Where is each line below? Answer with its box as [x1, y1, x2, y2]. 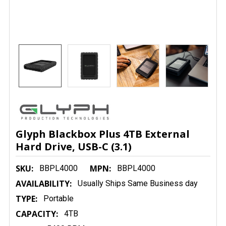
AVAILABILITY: [16, 178, 72, 189]
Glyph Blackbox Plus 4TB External [16, 127, 190, 141]
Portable [43, 194, 74, 203]
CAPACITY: [16, 208, 58, 219]
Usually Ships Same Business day [78, 179, 198, 188]
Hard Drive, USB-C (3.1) [16, 140, 132, 153]
